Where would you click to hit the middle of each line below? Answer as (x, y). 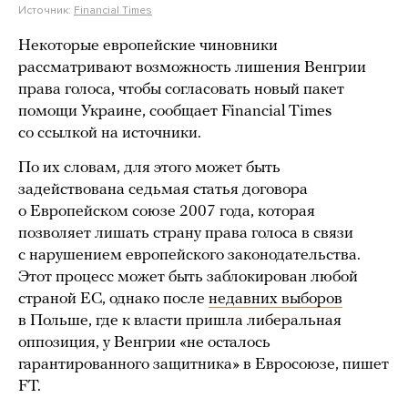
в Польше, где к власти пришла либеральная (180, 321)
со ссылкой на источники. (112, 133)
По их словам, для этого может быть (149, 168)
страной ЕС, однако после (113, 299)
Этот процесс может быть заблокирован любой (188, 277)
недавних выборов (275, 299)
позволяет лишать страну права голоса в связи (186, 234)
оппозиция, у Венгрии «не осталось (144, 343)
